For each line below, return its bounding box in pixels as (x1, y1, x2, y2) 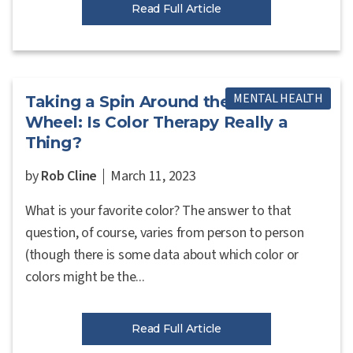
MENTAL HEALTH (233, 89, 323, 107)
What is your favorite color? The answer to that (25, 200, 292, 221)
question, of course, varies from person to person (25, 222, 304, 243)
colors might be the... (25, 266, 145, 287)
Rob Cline (41, 165, 98, 186)
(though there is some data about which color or (25, 244, 299, 265)
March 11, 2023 (110, 165, 196, 186)
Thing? (25, 132, 82, 152)
